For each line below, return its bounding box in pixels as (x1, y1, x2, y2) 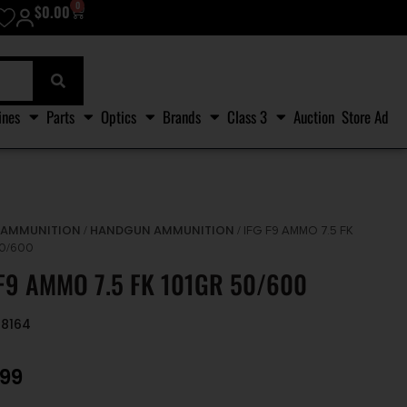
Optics (101, 104, 136, 128)
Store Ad (342, 104, 389, 128)
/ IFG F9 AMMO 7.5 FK (234, 223, 354, 239)
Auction (293, 104, 334, 128)
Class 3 (227, 104, 267, 128)
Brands (163, 104, 201, 128)
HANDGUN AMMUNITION (90, 222, 235, 240)
